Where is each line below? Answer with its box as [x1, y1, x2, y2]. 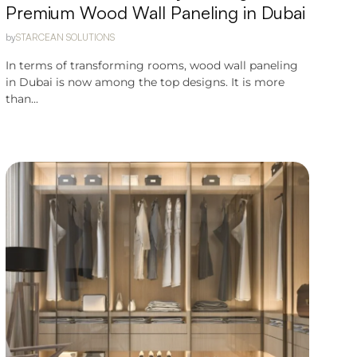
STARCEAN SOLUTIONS [15, 31, 115, 43]
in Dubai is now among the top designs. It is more [5, 75, 284, 89]
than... [5, 92, 38, 106]
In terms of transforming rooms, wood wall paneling [5, 58, 298, 73]
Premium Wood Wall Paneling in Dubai [5, 2, 305, 23]
